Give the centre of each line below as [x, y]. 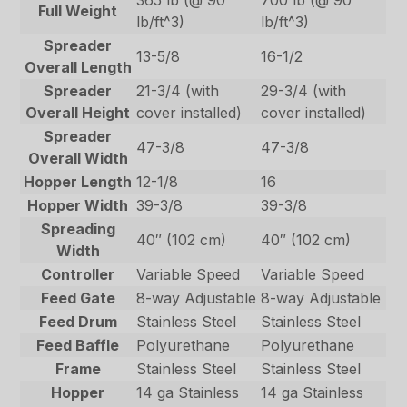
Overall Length [78, 67]
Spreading [78, 228]
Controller [78, 274]
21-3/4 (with [178, 90]
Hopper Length [78, 181]
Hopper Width [78, 205]
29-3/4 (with [304, 90]
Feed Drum [78, 321]
